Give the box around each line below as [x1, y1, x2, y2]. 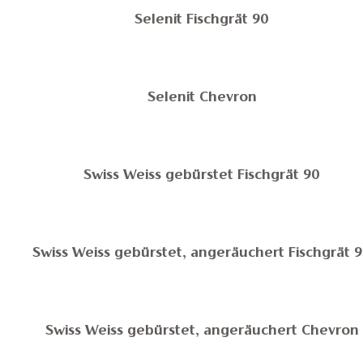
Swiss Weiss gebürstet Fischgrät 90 [83, 169, 321, 182]
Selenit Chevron [147, 92, 257, 105]
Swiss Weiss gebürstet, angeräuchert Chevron [45, 325, 359, 338]
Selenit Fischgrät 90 [135, 14, 270, 27]
